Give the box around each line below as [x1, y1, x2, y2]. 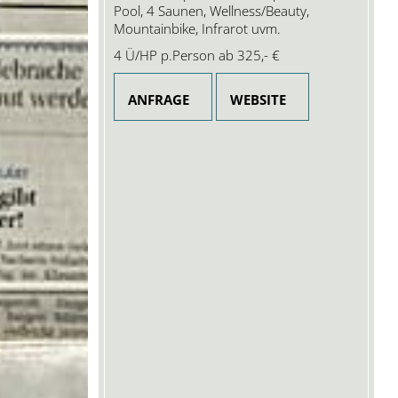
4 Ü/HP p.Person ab [114, 46, 235, 64]
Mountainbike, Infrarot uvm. [114, 20, 282, 37]
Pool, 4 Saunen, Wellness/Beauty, [114, 2, 310, 20]
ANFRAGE [128, 91, 190, 108]
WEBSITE [230, 91, 287, 108]
